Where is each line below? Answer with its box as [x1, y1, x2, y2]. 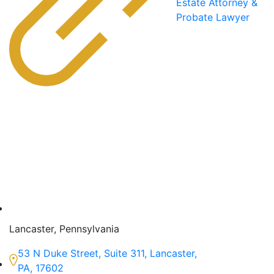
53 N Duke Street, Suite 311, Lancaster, [18, 246, 197, 259]
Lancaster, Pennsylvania [9, 222, 119, 235]
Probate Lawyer [176, 11, 250, 24]
